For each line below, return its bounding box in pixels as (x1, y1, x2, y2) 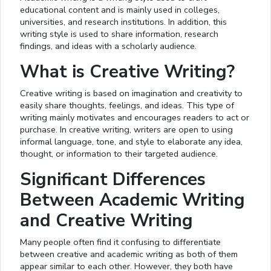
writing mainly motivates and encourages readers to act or (20, 111, 249, 124)
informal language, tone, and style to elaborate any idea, (20, 135, 243, 148)
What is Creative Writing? (20, 60, 240, 84)
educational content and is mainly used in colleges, (20, 4, 220, 16)
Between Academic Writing (20, 188, 245, 212)
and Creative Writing (20, 209, 193, 233)
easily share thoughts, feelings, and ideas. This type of (20, 99, 234, 112)
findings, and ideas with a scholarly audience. (20, 40, 197, 53)
